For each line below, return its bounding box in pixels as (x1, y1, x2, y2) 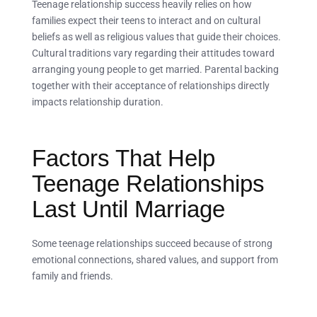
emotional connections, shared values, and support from (32, 254, 278, 266)
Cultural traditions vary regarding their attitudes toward (32, 47, 275, 59)
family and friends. (32, 270, 113, 282)
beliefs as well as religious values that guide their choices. (32, 31, 281, 43)
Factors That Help (32, 144, 215, 171)
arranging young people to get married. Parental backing (32, 64, 279, 76)
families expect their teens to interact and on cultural (32, 15, 260, 27)
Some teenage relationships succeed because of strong (32, 238, 272, 250)
